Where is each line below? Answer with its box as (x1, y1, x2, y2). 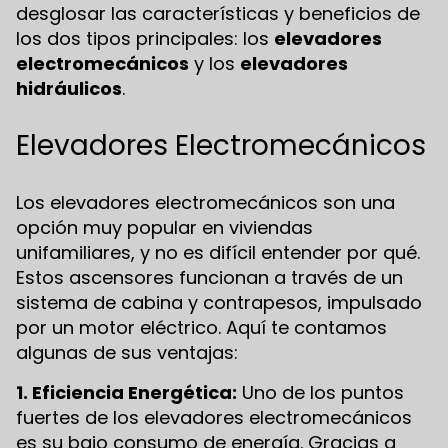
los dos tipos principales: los (16, 26, 274, 52)
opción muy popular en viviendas (16, 215, 313, 241)
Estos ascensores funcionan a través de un (16, 265, 403, 291)
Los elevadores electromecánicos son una (16, 190, 395, 216)
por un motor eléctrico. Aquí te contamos (16, 315, 387, 341)
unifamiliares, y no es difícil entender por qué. (16, 240, 420, 266)
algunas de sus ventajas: (16, 340, 238, 366)
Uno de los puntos (237, 379, 404, 405)
